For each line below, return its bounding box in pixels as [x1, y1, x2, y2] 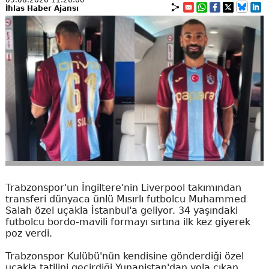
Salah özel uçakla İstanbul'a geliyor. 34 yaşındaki [5, 204, 238, 216]
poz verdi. [5, 227, 52, 239]
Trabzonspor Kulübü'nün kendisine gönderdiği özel [5, 250, 244, 262]
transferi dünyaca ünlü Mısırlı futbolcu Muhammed [5, 193, 246, 205]
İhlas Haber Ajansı [5, 4, 79, 13]
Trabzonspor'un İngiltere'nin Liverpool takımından [5, 181, 241, 193]
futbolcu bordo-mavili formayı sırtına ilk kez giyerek [5, 216, 250, 228]
